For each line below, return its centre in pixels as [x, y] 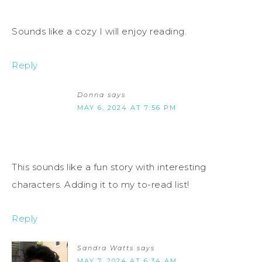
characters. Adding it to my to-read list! [101, 184]
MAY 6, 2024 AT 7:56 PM [127, 107]
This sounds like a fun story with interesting [109, 167]
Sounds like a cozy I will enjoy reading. [99, 31]
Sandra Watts [106, 248]
